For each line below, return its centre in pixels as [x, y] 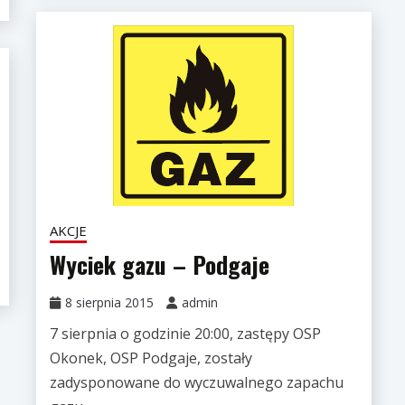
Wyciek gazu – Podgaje [159, 265]
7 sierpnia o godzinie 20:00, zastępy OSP [185, 334]
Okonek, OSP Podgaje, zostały [151, 358]
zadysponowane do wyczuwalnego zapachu [196, 383]
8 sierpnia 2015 [109, 303]
